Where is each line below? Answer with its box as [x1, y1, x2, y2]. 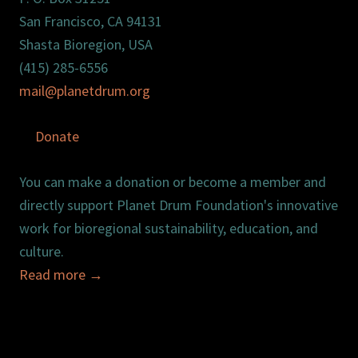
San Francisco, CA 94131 [19, 11, 162, 30]
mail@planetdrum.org [19, 81, 150, 100]
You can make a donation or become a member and [19, 172, 326, 191]
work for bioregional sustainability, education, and [19, 218, 318, 237]
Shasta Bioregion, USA [19, 34, 153, 54]
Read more [19, 265, 89, 284]
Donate [35, 126, 79, 145]
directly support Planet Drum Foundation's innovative [19, 195, 338, 214]
